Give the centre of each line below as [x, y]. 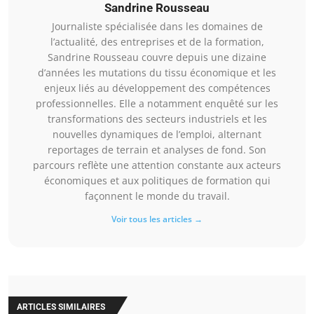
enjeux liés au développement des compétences [157, 88]
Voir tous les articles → [157, 219]
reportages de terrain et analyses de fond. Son [157, 149]
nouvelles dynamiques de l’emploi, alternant [157, 134]
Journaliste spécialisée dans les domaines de [157, 26]
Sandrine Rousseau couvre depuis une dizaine [157, 57]
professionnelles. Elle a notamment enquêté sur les [157, 103]
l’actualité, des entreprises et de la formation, [157, 41]
